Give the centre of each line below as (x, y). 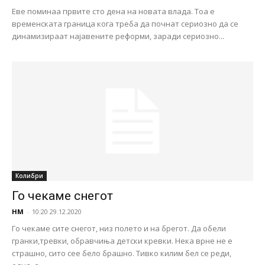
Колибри (29, 175)
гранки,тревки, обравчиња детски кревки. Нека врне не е (122, 240)
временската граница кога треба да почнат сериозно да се (125, 24)
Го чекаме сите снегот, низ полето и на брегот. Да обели (119, 228)
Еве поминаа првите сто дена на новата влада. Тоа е (113, 12)
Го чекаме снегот (62, 195)
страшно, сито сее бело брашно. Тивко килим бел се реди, (122, 253)
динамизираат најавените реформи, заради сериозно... (118, 36)
